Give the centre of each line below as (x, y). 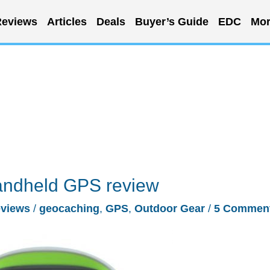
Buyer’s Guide (171, 21)
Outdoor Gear (170, 209)
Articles (67, 21)
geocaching (69, 209)
